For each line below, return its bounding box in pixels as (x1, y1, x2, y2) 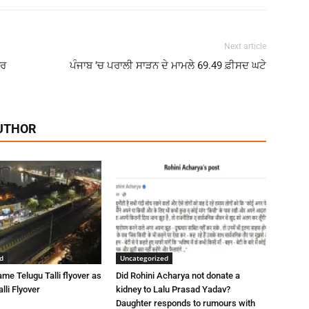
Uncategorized (120, 253, 168, 263)
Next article (224, 41, 266, 51)
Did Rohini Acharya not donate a (116, 270, 240, 281)
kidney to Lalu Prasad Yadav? (116, 284, 230, 295)
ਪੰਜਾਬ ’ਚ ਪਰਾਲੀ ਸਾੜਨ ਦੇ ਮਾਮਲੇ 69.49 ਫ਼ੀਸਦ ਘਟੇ (70, 59, 266, 72)
